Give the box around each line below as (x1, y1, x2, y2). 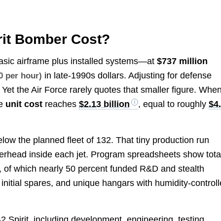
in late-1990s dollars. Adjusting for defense (42, 71, 212, 81)
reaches (42, 99, 79, 110)
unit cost (5, 99, 43, 110)
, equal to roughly (138, 99, 209, 110)
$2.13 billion (79, 99, 130, 110)
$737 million (157, 56, 208, 67)
